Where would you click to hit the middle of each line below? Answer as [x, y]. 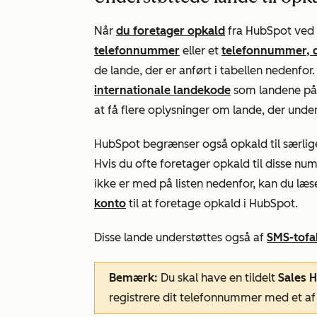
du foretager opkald [171, 31]
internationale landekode [162, 90]
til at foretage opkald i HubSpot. [212, 203]
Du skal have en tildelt [218, 278]
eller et [201, 51]
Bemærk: [133, 278]
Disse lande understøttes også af [180, 237]
